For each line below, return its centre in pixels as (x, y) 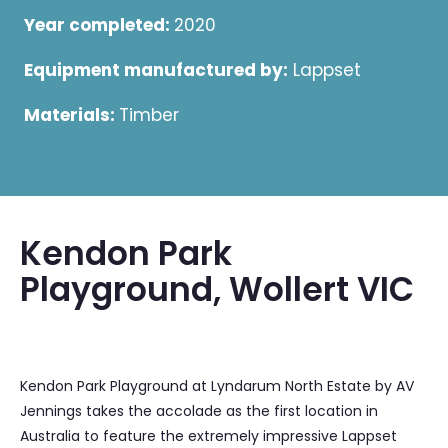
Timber (149, 115)
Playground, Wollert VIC (217, 290)
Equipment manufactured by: (156, 70)
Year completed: (99, 25)
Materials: (71, 115)
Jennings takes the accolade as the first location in (199, 411)
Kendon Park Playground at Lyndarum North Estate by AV (217, 386)
